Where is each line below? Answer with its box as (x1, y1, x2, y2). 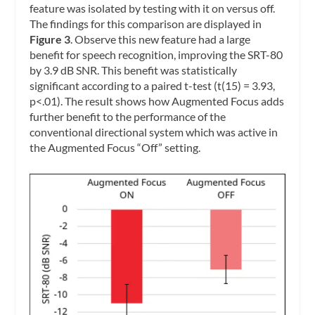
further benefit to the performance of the (30, 109, 226, 123)
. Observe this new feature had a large (70, 32, 251, 46)
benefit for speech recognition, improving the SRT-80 (30, 47, 283, 61)
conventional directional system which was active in (30, 124, 278, 139)
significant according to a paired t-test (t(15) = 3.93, (30, 78, 276, 92)
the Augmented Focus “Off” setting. (30, 140, 201, 154)
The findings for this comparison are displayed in (30, 16, 262, 30)
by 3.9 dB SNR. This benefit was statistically (30, 63, 238, 77)
